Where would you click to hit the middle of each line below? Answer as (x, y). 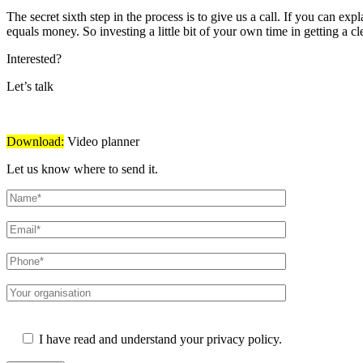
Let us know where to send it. (82, 169)
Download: (35, 141)
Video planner (102, 141)
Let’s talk (33, 86)
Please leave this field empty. (79, 322)
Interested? (34, 58)
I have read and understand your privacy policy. (160, 339)
